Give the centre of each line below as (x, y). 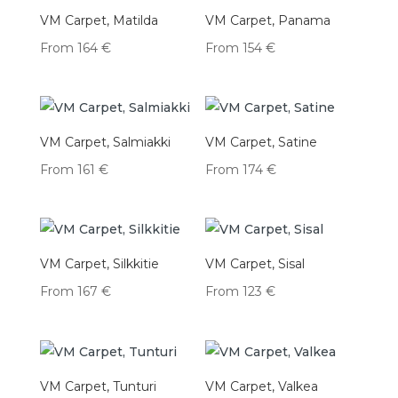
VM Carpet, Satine (262, 143)
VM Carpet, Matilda (99, 20)
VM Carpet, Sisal (255, 264)
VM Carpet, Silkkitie (99, 264)
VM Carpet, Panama (268, 20)
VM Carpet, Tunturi (98, 386)
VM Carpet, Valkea (262, 386)
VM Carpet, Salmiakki (105, 143)
